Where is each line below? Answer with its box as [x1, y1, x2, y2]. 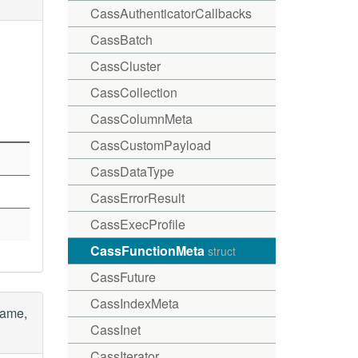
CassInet [89, 320, 141, 339]
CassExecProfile [89, 215, 185, 233]
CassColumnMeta [89, 109, 193, 128]
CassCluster [89, 57, 161, 75]
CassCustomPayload [89, 136, 211, 154]
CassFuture [89, 268, 156, 286]
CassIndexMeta [89, 294, 179, 312]
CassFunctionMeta [89, 241, 208, 260]
